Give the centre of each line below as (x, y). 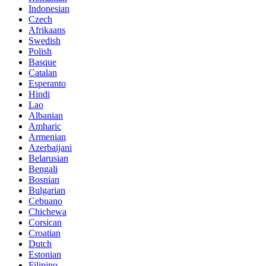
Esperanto (47, 84)
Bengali (43, 169)
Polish (40, 52)
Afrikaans (47, 30)
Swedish (45, 41)
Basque (42, 62)
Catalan (43, 73)
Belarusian (48, 159)
